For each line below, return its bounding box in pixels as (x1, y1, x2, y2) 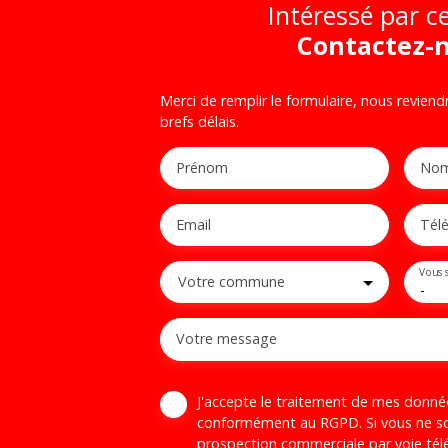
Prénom (176, 157, 228, 177)
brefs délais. (160, 111, 239, 131)
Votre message (176, 328, 277, 348)
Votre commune (178, 271, 285, 291)
